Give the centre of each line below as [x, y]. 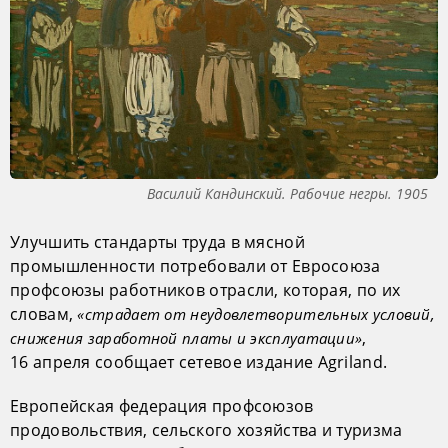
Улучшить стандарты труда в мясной [157, 241]
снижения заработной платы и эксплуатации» [186, 337]
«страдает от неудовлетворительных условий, [256, 313]
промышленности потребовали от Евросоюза [195, 265]
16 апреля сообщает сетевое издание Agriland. [199, 361]
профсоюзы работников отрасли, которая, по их [205, 289]
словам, [44, 313]
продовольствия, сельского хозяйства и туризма [206, 429]
